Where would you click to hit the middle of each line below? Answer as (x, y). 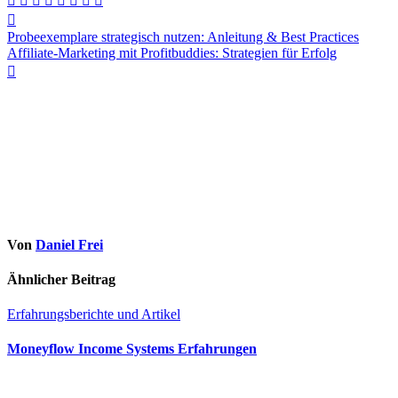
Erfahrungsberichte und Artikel (94, 314)
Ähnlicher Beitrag (61, 279)
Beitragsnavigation (92, 21)
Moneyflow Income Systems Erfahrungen (132, 349)
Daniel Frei (69, 244)
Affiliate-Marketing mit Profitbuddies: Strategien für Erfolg (172, 53)
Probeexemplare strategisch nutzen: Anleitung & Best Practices (183, 37)
